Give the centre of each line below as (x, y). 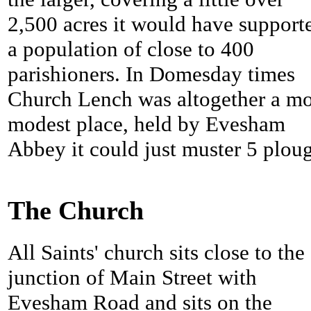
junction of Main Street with (132, 278)
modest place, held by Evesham (146, 124)
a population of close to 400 (131, 49)
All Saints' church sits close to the (156, 253)
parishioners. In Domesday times (151, 74)
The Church (76, 210)
